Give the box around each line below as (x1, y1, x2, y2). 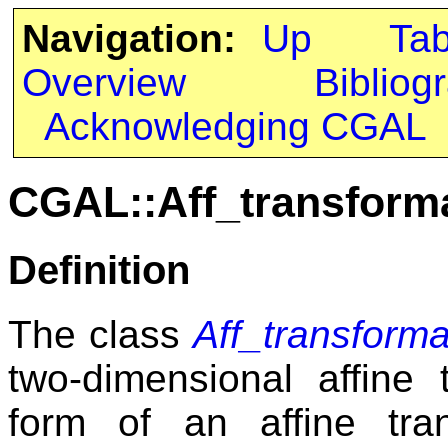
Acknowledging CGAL (43, 105, 427, 148)
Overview (21, 61, 186, 104)
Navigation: (21, 17, 236, 60)
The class (8, 312, 193, 356)
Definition (8, 246, 190, 293)
